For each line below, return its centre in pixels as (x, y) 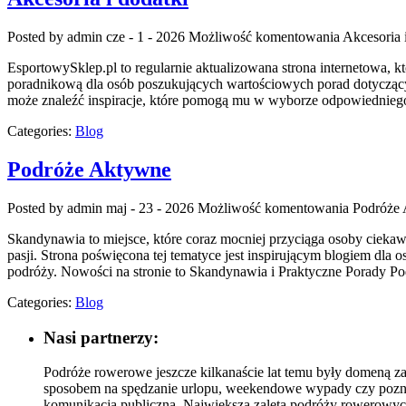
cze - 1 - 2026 (145, 37)
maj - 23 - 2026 (150, 208)
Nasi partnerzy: (101, 337)
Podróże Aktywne (89, 170)
